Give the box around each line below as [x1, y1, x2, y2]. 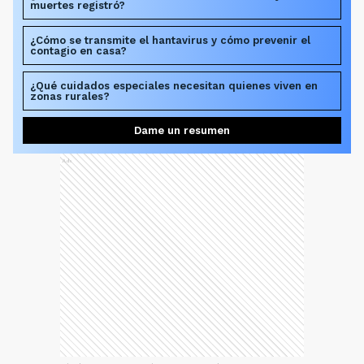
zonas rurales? [30, 90, 110, 103]
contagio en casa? [30, 45, 127, 58]
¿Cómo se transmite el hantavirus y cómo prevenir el [30, 34, 310, 47]
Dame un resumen [134, 124, 230, 137]
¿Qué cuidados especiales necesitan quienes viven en [30, 80, 318, 93]
